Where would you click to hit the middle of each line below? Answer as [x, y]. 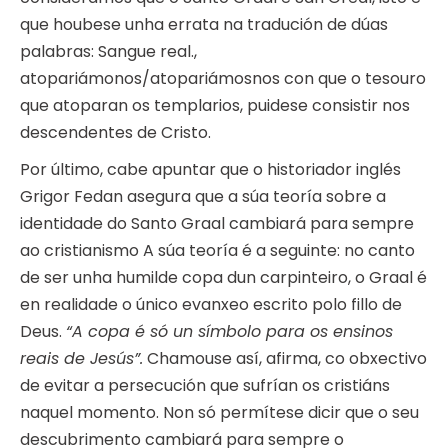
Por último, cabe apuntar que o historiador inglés [210, 170]
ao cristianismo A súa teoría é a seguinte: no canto [217, 251]
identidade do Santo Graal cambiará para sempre [217, 224]
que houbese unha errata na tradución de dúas [204, 25]
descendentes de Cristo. [115, 133]
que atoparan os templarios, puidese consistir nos [215, 106]
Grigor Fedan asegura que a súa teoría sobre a [203, 197]
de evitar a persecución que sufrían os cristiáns [205, 386]
